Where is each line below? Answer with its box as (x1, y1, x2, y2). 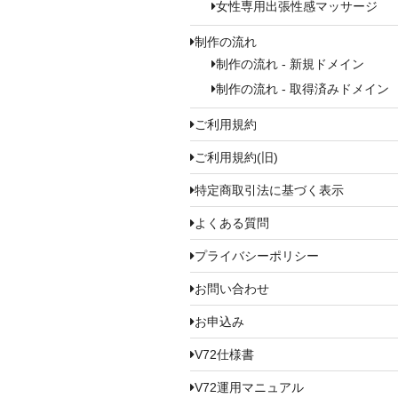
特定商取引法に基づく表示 (195, 182, 344, 197)
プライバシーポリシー (195, 248, 319, 263)
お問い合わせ (195, 281, 269, 296)
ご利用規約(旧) (195, 149, 278, 164)
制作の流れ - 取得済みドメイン (216, 82, 389, 97)
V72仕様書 (195, 346, 254, 362)
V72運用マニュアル (195, 379, 304, 394)
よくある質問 (195, 215, 269, 230)
